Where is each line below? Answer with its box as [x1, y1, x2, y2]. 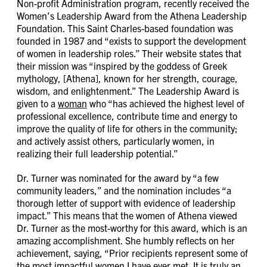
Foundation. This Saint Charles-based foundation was [17, 21, 233, 34]
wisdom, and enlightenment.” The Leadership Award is [17, 84, 239, 97]
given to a [17, 97, 58, 109]
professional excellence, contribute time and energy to [17, 109, 237, 122]
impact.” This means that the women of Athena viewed [17, 209, 237, 221]
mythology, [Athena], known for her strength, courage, [17, 72, 238, 84]
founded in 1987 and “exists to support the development [17, 34, 246, 46]
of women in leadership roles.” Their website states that [17, 46, 241, 59]
